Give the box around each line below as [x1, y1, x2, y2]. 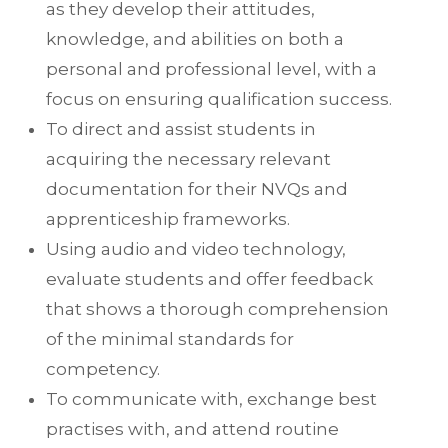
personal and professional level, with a [46, 59, 377, 79]
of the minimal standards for [46, 329, 294, 349]
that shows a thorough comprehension [46, 299, 389, 319]
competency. [46, 359, 160, 379]
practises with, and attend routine [46, 419, 339, 439]
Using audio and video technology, [46, 239, 346, 259]
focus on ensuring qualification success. [46, 89, 392, 109]
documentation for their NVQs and [46, 179, 348, 199]
